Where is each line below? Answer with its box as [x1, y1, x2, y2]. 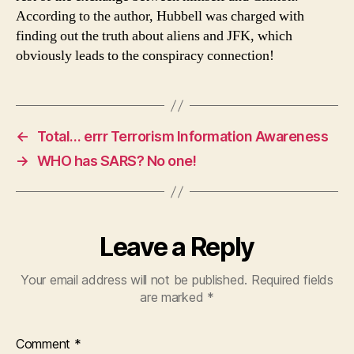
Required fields [250, 272, 333, 288]
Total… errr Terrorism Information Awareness [36, 128, 329, 145]
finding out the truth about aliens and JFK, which [16, 27, 292, 45]
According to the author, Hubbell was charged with [16, 7, 304, 25]
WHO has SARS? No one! [36, 153, 197, 169]
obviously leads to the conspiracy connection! [16, 47, 274, 65]
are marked [140, 289, 208, 305]
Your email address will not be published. [21, 272, 248, 288]
